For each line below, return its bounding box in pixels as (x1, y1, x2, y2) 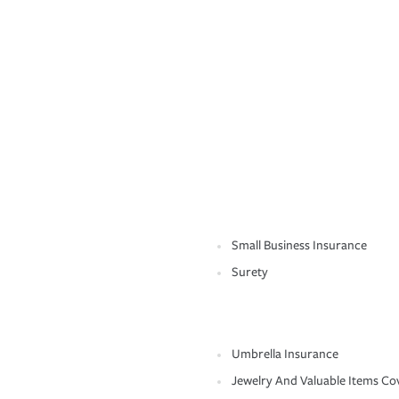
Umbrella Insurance (232, 346, 338, 362)
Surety (232, 265, 268, 281)
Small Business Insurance (232, 238, 367, 254)
